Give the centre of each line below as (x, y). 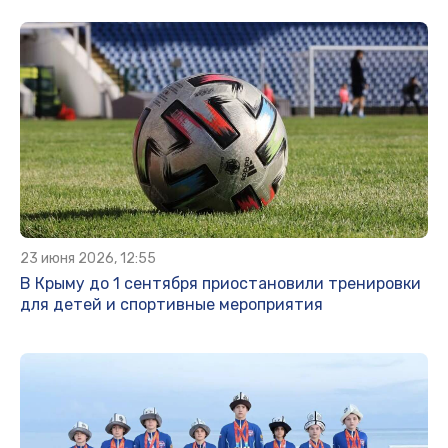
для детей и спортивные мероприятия (171, 305)
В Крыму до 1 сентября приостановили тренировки (220, 284)
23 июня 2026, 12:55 (88, 259)
